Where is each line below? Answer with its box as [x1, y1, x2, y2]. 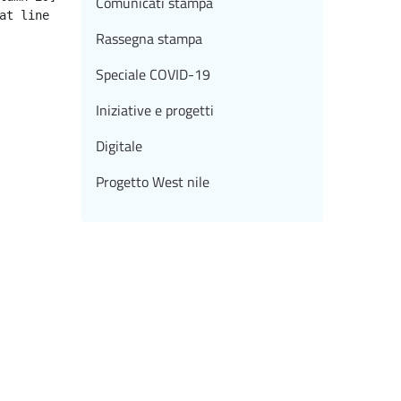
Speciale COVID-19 [96, 64, 210, 86]
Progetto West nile [96, 171, 209, 193]
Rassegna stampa [96, 28, 202, 50]
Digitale [96, 135, 142, 158]
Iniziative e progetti [96, 99, 214, 122]
